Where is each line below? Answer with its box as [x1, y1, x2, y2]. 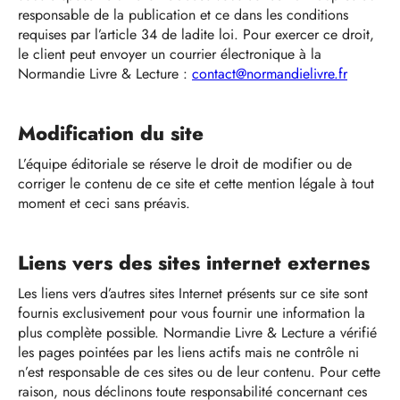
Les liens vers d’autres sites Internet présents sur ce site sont [18, 283, 368, 304]
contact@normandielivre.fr [192, 63, 347, 84]
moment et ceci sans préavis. [18, 193, 195, 213]
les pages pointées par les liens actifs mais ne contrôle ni [18, 342, 359, 362]
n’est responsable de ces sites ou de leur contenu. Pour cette [18, 362, 380, 382]
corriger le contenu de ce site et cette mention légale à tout [18, 173, 374, 194]
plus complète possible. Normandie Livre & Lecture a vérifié [18, 322, 377, 343]
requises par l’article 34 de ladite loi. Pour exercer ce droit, [18, 24, 374, 45]
